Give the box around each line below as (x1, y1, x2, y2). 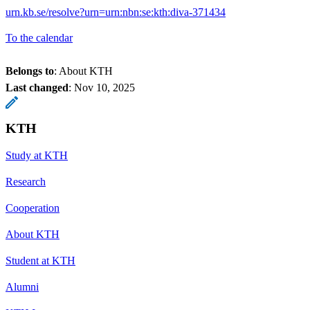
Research (6, 175, 46, 188)
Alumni (6, 280, 39, 293)
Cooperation (6, 201, 60, 214)
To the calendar (6, 31, 73, 44)
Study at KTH (6, 149, 68, 161)
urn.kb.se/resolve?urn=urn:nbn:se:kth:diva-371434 (6, 6, 226, 18)
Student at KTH (6, 254, 75, 266)
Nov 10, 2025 (74, 81, 135, 93)
